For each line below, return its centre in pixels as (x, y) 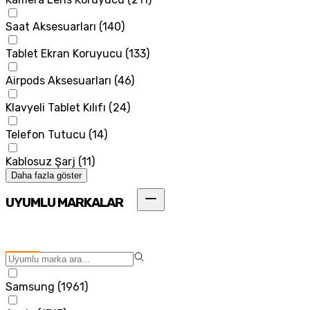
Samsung (30, 287)
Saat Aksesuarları (51, 26)
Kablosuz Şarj (40, 161)
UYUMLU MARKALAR (64, 203)
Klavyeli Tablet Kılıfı (56, 107)
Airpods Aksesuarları (58, 80)
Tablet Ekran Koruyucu (64, 53)
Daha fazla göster (46, 175)
